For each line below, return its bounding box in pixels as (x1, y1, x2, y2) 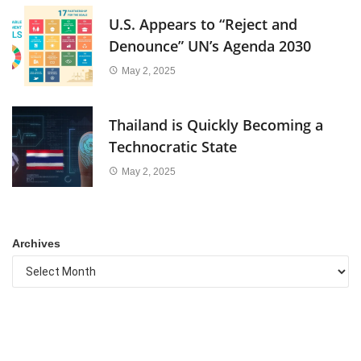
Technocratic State (109, 136, 237, 156)
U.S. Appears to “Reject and (109, 14, 297, 34)
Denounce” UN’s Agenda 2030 (109, 35, 311, 56)
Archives (12, 236, 60, 250)
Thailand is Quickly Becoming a (109, 114, 323, 135)
